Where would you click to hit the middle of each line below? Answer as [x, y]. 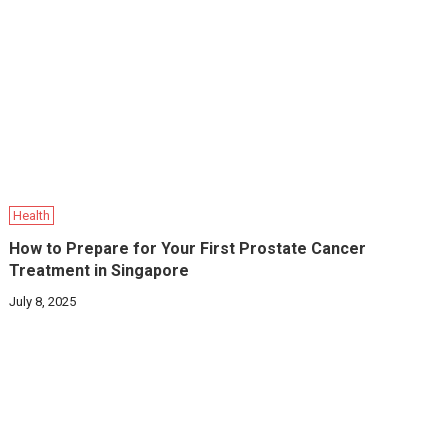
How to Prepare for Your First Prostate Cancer [188, 249]
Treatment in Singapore [99, 271]
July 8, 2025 [43, 302]
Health [32, 216]
